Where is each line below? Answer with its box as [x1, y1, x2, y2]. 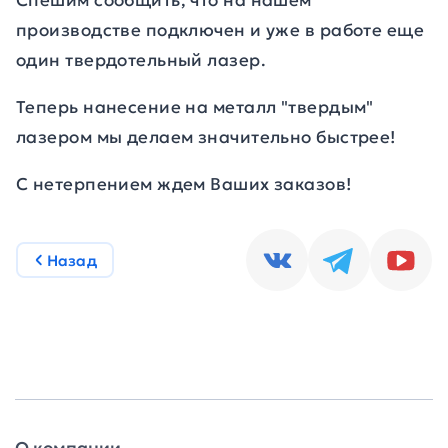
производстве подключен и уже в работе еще [16, 19, 425, 41]
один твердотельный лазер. [16, 49, 267, 71]
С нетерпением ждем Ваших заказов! [16, 173, 352, 195]
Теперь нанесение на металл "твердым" [16, 96, 374, 118]
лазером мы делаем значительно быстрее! [16, 126, 396, 148]
